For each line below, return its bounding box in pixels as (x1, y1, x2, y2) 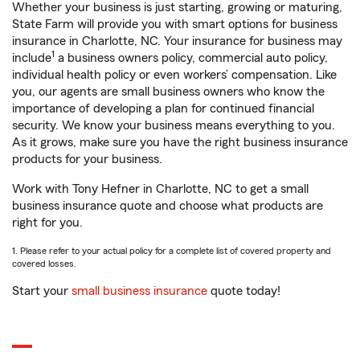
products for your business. (12, 153, 162, 166)
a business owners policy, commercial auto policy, (55, 51, 328, 65)
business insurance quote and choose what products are (12, 199, 323, 213)
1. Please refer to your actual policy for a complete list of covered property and (12, 246, 331, 256)
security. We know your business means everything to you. (12, 119, 335, 133)
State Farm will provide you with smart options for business (12, 18, 337, 31)
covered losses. (12, 259, 76, 269)
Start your (12, 284, 72, 298)
